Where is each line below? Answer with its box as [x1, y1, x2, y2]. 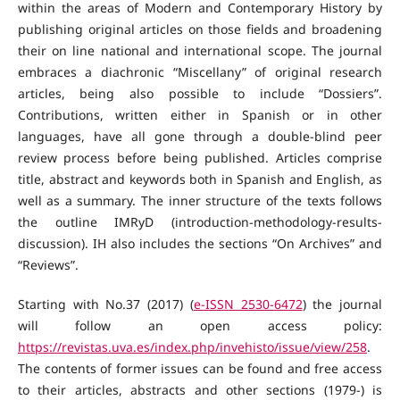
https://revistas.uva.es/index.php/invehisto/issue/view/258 [17, 337, 367, 355]
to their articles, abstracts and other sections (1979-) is [17, 380, 383, 398]
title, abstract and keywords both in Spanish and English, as [17, 170, 383, 187]
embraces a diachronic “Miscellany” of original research [17, 62, 383, 80]
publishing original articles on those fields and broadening [17, 20, 383, 37]
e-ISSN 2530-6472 [193, 295, 303, 312]
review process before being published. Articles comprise [17, 148, 383, 166]
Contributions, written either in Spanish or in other [17, 105, 383, 123]
